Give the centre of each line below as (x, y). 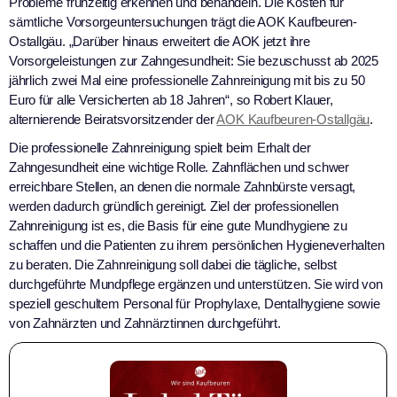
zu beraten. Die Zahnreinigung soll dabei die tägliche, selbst (173, 265)
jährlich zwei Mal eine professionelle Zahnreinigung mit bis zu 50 (187, 81)
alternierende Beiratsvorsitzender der (113, 120)
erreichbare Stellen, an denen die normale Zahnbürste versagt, (183, 187)
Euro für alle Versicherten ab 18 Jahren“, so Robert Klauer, (171, 100)
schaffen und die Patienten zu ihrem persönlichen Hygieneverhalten (197, 245)
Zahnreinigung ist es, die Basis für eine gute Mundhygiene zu (178, 226)
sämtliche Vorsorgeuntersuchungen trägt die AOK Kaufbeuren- (183, 22)
